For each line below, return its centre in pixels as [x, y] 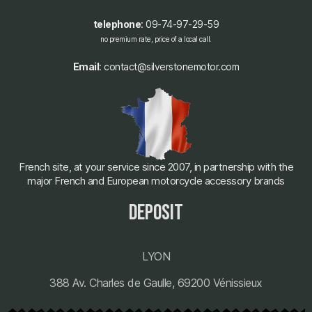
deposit [156, 212]
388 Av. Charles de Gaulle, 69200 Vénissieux [156, 282]
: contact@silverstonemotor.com [169, 66]
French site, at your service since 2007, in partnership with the [156, 166]
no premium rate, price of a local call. [156, 39]
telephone [117, 24]
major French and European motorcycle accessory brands [156, 180]
